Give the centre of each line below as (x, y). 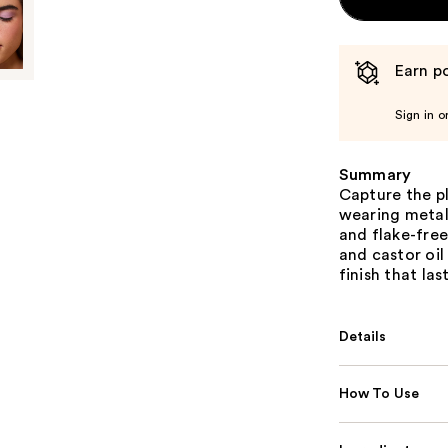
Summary (375, 175)
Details (362, 337)
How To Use (379, 394)
